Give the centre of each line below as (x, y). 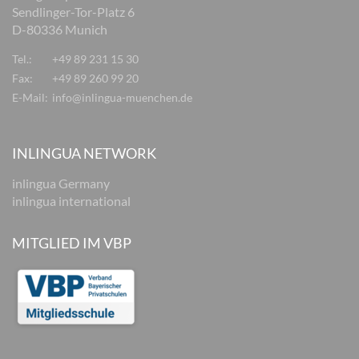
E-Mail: (30, 97)
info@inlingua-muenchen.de (122, 97)
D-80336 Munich (60, 29)
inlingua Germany (61, 183)
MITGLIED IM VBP (72, 243)
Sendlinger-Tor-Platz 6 (73, 12)
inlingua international (71, 201)
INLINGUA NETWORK (84, 153)
